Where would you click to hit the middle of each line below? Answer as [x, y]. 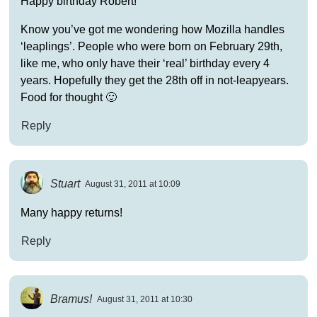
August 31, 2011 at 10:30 [145, 300]
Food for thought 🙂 [68, 97]
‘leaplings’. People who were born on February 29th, [151, 46]
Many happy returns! [71, 212]
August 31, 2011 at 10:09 [133, 184]
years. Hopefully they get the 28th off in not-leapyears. [154, 80]
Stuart [65, 183]
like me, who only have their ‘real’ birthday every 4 [145, 63]
